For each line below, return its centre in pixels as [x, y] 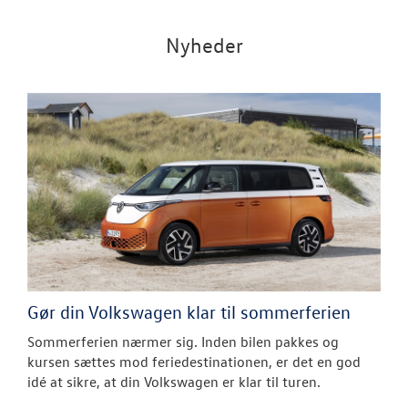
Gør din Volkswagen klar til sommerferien [189, 311]
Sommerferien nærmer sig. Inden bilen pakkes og [183, 341]
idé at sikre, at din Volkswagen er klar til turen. [174, 381]
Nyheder [204, 44]
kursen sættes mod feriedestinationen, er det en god [194, 361]
